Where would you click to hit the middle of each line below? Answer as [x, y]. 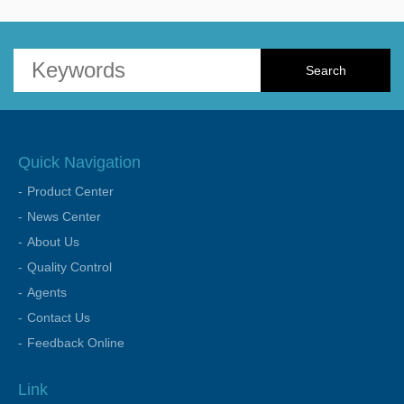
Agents [47, 292]
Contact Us [59, 317]
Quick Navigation [79, 162]
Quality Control [69, 267]
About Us [53, 242]
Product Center [70, 191]
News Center [64, 216]
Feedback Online [76, 343]
